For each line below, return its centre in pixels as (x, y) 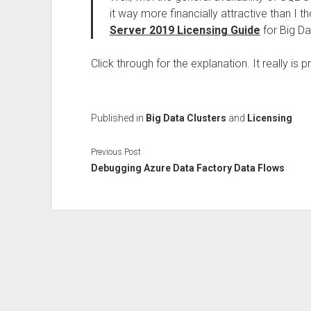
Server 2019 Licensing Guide (185, 30)
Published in (118, 118)
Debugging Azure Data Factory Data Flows (187, 168)
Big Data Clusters (186, 118)
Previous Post (116, 152)
